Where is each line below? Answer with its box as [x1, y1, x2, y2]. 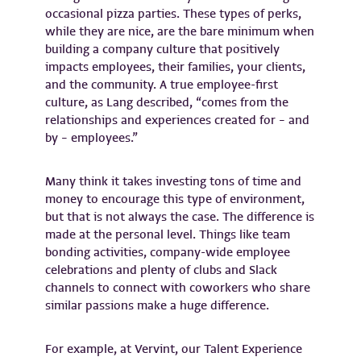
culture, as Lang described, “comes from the [45, 93, 288, 110]
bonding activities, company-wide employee [45, 243, 290, 260]
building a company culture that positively [45, 40, 280, 57]
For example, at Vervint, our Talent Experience [45, 340, 302, 357]
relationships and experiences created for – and [45, 111, 309, 128]
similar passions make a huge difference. [45, 297, 272, 313]
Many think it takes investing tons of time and [45, 172, 301, 189]
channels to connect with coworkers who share [45, 279, 310, 296]
